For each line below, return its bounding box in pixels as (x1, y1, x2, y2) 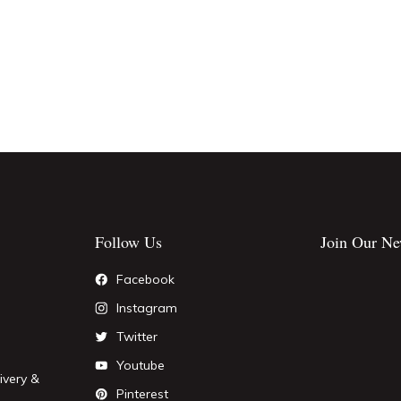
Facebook (115, 271, 175, 287)
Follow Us (95, 231, 163, 252)
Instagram (115, 300, 177, 316)
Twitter (115, 328, 158, 345)
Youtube (115, 357, 165, 373)
